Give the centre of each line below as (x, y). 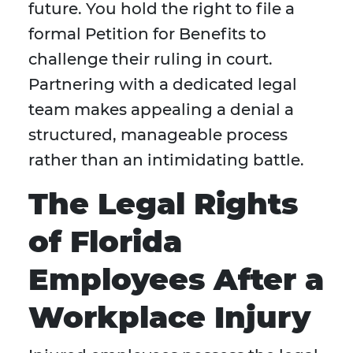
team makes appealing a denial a (161, 110)
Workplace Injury (169, 318)
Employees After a (176, 280)
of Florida (105, 242)
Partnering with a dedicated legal (163, 85)
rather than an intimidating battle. (166, 160)
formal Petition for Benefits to (147, 34)
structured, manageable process (158, 135)
